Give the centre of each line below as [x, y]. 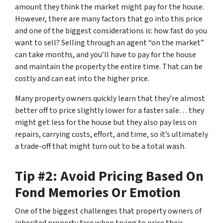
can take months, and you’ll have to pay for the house [106, 55]
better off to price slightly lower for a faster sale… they [110, 111]
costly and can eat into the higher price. [82, 79]
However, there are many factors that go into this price [109, 19]
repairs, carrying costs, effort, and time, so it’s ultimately [111, 135]
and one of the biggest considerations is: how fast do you [111, 31]
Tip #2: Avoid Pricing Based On [109, 176]
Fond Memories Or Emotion [98, 193]
